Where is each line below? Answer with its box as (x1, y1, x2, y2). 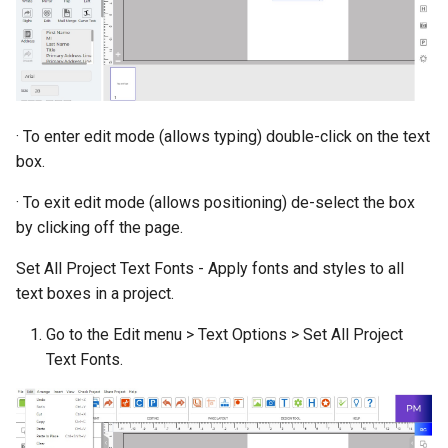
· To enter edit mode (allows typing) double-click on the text (16, 127, 430, 147)
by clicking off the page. (16, 218, 183, 238)
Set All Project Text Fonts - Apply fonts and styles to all (16, 259, 404, 279)
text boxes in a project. (16, 284, 174, 304)
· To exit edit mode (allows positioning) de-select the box (16, 193, 415, 213)
